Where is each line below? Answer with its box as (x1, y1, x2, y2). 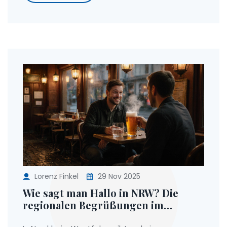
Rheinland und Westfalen (23, 210, 146, 224)
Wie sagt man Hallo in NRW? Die (23, 185, 178, 200)
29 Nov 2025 (96, 171, 140, 181)
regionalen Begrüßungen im (23, 198, 164, 212)
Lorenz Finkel (34, 171, 79, 181)
